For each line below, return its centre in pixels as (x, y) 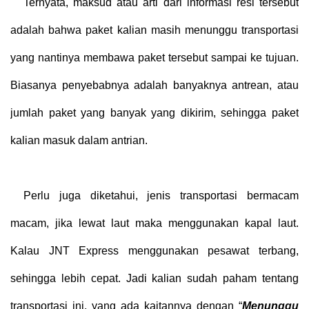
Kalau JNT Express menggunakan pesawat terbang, (154, 250)
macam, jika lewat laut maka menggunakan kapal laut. (154, 223)
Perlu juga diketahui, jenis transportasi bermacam (161, 195)
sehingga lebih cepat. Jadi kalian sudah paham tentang (154, 278)
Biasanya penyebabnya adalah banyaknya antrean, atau (154, 85)
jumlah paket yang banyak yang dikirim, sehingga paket (154, 112)
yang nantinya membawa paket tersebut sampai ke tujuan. (154, 57)
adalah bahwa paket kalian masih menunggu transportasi (154, 30)
